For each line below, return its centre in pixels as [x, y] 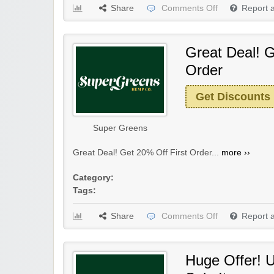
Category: [93, 177]
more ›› [236, 152]
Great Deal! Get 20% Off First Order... [147, 152]
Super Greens [120, 128]
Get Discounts [233, 96]
